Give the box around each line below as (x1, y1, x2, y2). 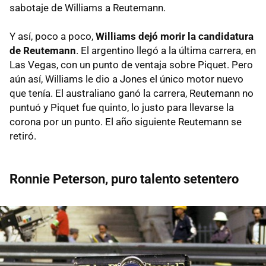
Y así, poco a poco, (9, 30, 96, 43)
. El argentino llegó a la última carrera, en (76, 45, 256, 57)
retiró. (9, 130, 36, 142)
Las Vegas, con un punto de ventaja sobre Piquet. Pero (9, 59, 253, 71)
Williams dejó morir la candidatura (96, 30, 254, 43)
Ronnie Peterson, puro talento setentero (9, 172, 239, 187)
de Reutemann (9, 45, 76, 57)
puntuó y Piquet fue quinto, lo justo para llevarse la (9, 102, 234, 114)
